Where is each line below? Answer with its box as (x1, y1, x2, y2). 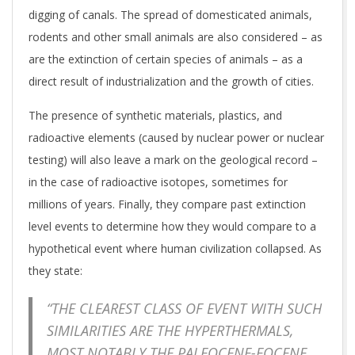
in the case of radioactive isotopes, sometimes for (29, 174, 288, 190)
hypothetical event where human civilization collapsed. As (29, 241, 322, 257)
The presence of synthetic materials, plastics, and (29, 108, 282, 124)
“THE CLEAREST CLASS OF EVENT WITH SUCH (47, 299, 322, 319)
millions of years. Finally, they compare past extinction (29, 197, 306, 212)
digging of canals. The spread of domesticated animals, (29, 7, 312, 23)
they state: (29, 263, 82, 279)
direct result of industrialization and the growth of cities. (29, 74, 314, 90)
